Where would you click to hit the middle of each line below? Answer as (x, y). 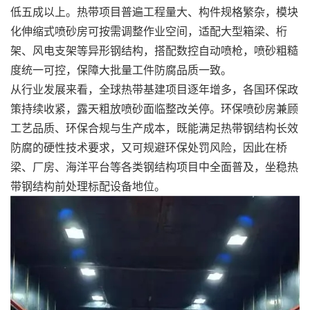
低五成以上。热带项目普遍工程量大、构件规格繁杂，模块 (154, 11)
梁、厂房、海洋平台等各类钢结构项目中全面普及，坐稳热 (154, 166)
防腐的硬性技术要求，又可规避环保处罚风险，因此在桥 (149, 147)
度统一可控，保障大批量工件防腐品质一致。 (121, 70)
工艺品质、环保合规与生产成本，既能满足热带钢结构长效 (154, 128)
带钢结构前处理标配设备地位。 (88, 186)
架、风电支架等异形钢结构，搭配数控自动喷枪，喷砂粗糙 (154, 50)
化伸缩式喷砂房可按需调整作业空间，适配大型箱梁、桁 (149, 31)
